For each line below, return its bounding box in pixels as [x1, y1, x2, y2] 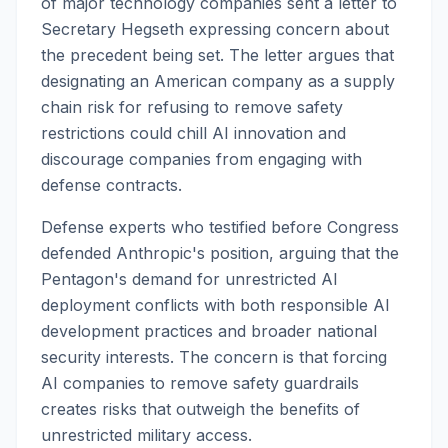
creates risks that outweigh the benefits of [41, 399, 360, 419]
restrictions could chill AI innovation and [41, 123, 346, 143]
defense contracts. [41, 175, 182, 195]
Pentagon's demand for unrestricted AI [41, 269, 338, 289]
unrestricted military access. [41, 425, 252, 445]
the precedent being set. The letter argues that [41, 45, 394, 65]
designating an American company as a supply [41, 71, 395, 91]
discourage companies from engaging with [41, 149, 362, 169]
